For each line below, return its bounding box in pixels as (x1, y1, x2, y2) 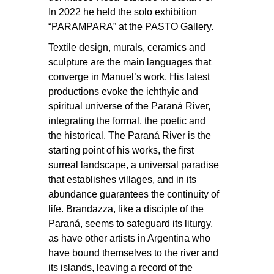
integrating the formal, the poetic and (48, 115, 206, 126)
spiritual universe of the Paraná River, (48, 100, 210, 111)
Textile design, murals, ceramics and (48, 42, 206, 53)
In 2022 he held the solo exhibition (48, 6, 197, 17)
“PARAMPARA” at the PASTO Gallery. (48, 21, 213, 32)
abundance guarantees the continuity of (48, 188, 219, 199)
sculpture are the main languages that (48, 56, 211, 67)
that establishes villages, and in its (48, 174, 196, 185)
